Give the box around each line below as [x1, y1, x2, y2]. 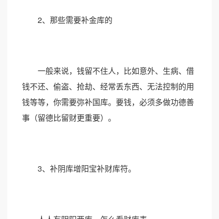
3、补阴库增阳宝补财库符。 [22, 163, 136, 174]
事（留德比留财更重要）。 [22, 112, 116, 123]
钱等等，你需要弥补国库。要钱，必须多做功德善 [22, 96, 194, 108]
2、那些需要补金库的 [22, 14, 112, 25]
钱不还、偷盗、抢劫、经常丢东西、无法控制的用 [22, 81, 194, 92]
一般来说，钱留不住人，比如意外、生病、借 [22, 65, 194, 76]
